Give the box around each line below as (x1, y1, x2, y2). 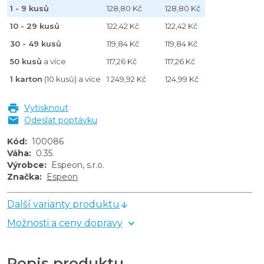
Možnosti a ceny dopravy (7, 217, 123, 229)
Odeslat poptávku (24, 114, 97, 126)
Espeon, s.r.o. (51, 160, 104, 171)
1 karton (10, 74, 42, 84)
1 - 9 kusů (10, 3, 49, 13)
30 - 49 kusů (10, 38, 61, 48)
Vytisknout (24, 102, 68, 113)
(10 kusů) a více (42, 74, 101, 84)
